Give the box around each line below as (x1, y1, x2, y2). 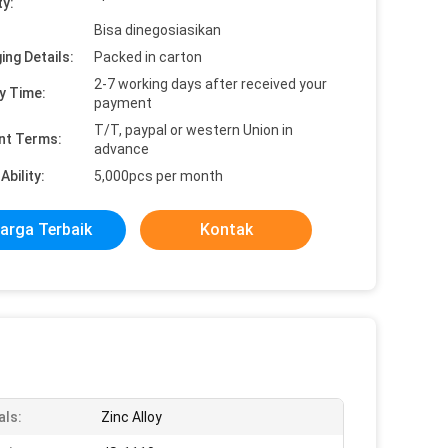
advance (94, 141, 149, 157)
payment (94, 95, 152, 111)
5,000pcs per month (94, 168, 223, 184)
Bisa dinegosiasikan (94, 22, 221, 38)
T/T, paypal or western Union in (94, 122, 293, 138)
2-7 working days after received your (94, 76, 327, 92)
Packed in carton (94, 49, 202, 65)
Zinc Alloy (101, 409, 162, 425)
